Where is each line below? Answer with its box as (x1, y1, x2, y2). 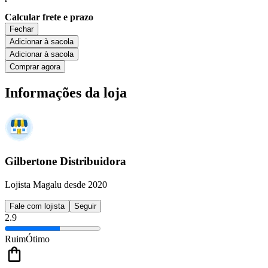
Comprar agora (10, 62, 60, 71)
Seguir (74, 201, 96, 211)
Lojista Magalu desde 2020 (5, 179, 107, 190)
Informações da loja (5, 84, 127, 100)
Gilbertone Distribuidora (5, 155, 126, 168)
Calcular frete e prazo (5, 11, 93, 22)
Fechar (10, 24, 33, 33)
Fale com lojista (10, 201, 65, 211)
